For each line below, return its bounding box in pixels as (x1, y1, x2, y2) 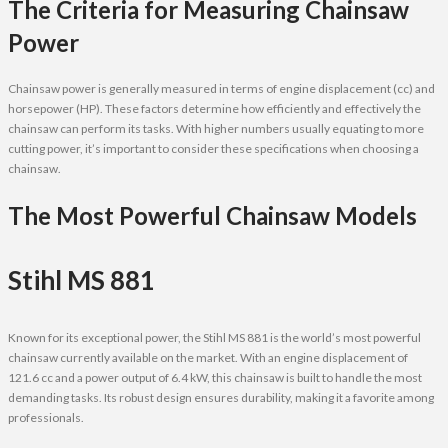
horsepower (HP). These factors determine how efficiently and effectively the (8, 100, 421, 116)
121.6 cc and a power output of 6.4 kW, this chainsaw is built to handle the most (8, 369, 422, 385)
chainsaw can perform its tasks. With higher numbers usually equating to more (8, 120, 424, 136)
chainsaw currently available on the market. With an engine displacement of (8, 349, 408, 365)
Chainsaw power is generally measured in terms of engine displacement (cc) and (8, 80, 435, 96)
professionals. (8, 409, 84, 425)
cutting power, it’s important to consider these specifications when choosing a (8, 140, 419, 156)
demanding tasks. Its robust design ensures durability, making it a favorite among (8, 389, 434, 405)
